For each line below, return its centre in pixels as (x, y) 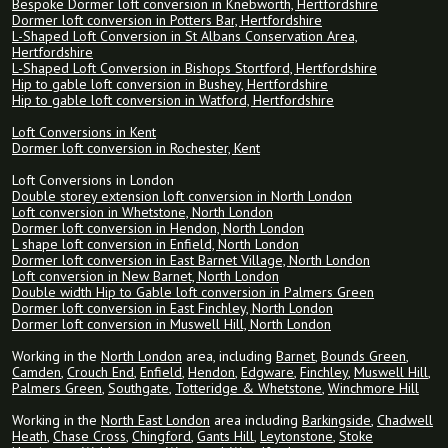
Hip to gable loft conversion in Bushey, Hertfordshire (170, 84)
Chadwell (405, 420)
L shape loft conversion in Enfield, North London (155, 244)
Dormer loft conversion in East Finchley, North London (172, 308)
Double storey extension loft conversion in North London (182, 196)
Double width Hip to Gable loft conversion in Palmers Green (193, 292)
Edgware (267, 372)
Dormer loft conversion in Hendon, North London (158, 228)
